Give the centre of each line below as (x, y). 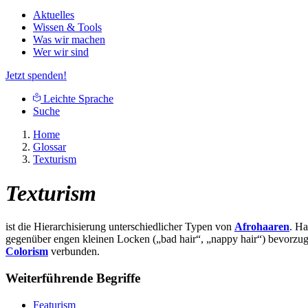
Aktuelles (54, 15)
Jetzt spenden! (36, 76)
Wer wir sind (61, 52)
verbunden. (74, 252)
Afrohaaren (262, 227)
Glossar (49, 147)
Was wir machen (69, 40)
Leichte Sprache (77, 99)
